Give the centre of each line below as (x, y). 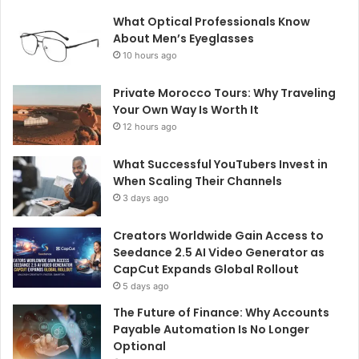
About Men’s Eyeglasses (184, 38)
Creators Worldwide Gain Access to (218, 235)
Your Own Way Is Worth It (186, 109)
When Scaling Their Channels (198, 181)
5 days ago (146, 286)
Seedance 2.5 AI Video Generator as (219, 252)
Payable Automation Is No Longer (211, 329)
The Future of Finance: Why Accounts (221, 312)
